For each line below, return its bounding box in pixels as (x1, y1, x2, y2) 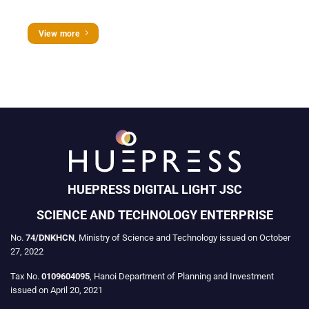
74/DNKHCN (26, 232, 74, 243)
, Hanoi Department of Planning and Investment (90, 271, 274, 282)
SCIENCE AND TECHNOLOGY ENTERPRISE (36, 207, 273, 222)
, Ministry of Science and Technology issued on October (74, 232, 290, 243)
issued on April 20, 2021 (10, 285, 103, 296)
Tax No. (10, 271, 41, 282)
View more (38, 28, 80, 39)
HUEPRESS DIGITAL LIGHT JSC (67, 181, 242, 197)
